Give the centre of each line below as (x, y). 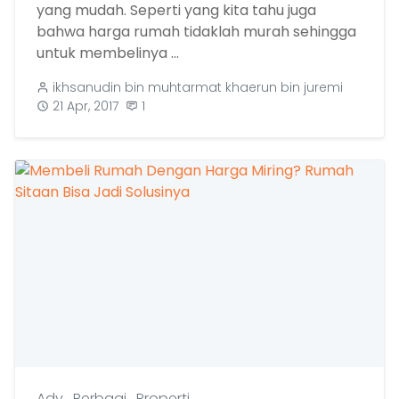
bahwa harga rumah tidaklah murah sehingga (196, 31)
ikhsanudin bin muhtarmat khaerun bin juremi (198, 87)
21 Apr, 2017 (85, 106)
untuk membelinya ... (108, 53)
